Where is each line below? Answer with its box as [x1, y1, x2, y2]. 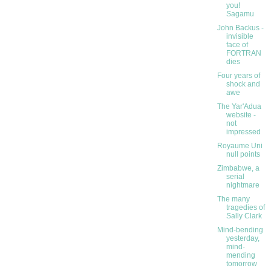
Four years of [217, 71, 260, 80]
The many [217, 195, 250, 204]
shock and [226, 80, 260, 89]
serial [226, 172, 244, 181]
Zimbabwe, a [217, 164, 260, 173]
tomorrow [226, 260, 257, 269]
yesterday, [226, 234, 260, 243]
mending [226, 251, 255, 260]
